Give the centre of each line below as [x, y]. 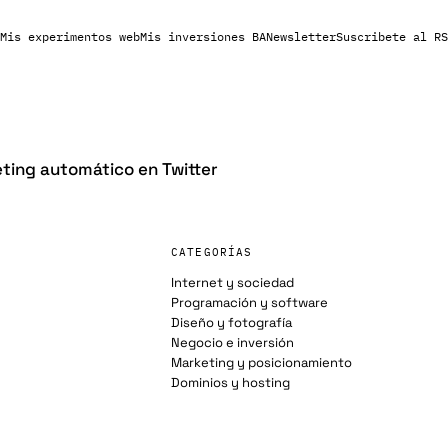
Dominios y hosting [231, 382]
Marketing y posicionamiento [262, 362]
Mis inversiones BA [202, 36]
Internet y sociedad [233, 282]
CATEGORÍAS [212, 252]
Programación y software [250, 302]
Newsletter [300, 36]
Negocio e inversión [233, 342]
